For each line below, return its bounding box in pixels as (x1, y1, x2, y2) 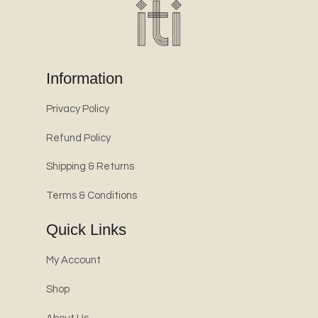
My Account (45, 255, 101, 266)
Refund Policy (45, 132, 111, 143)
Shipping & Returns (45, 161, 134, 172)
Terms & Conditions (45, 190, 137, 201)
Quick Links (45, 221, 126, 239)
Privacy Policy (45, 103, 109, 114)
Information (45, 69, 123, 87)
